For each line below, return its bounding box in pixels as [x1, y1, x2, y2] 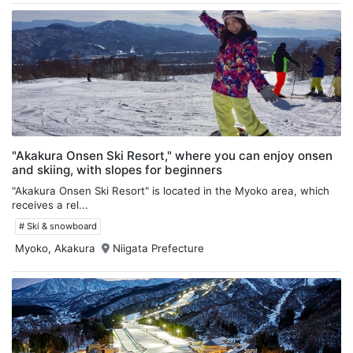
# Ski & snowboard [19, 220, 97, 232]
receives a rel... [12, 198, 88, 211]
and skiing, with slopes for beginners [12, 162, 222, 177]
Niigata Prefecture [113, 241, 204, 255]
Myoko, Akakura [15, 241, 95, 255]
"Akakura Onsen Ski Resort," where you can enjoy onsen [12, 147, 333, 163]
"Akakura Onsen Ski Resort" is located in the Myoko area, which [12, 184, 329, 197]
